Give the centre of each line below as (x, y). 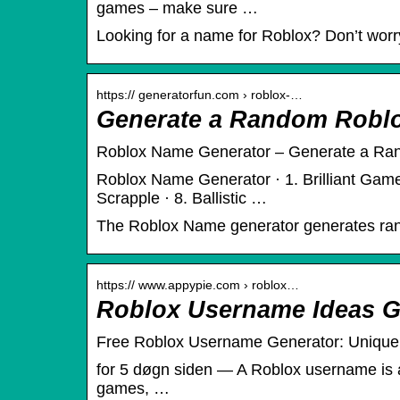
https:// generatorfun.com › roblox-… (200, 95)
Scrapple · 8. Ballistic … (182, 199)
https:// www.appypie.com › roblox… (198, 285)
